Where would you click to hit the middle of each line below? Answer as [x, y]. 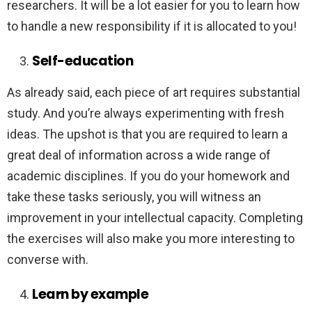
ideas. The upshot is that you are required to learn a [147, 134]
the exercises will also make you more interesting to [151, 239]
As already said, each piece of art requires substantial [154, 93]
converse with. [49, 260]
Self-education [83, 61]
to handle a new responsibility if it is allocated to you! [153, 26]
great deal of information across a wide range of [139, 155]
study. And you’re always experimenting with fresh [146, 114]
